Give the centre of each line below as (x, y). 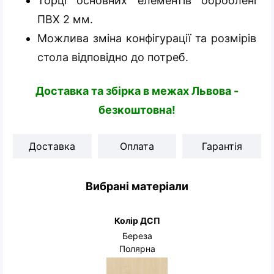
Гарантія (222, 146)
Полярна (137, 248)
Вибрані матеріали (137, 186)
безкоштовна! (137, 109)
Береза (137, 235)
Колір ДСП (137, 220)
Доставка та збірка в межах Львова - (137, 91)
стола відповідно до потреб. (113, 57)
